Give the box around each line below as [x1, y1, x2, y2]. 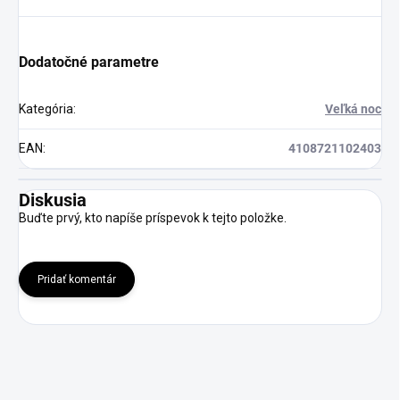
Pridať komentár [37, 273, 116, 286]
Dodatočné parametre [19, 54, 159, 71]
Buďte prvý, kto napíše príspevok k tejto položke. [19, 211, 287, 225]
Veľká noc [325, 102, 381, 116]
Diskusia [19, 189, 87, 211]
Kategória [19, 102, 73, 116]
